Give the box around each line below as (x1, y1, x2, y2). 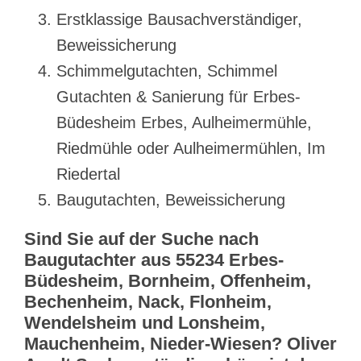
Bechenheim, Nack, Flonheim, (24, 291, 272, 312)
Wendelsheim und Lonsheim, (24, 312, 265, 333)
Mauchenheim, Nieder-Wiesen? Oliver (24, 333, 337, 354)
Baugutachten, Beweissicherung (56, 190, 285, 209)
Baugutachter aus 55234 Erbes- (24, 249, 284, 270)
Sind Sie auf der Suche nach (24, 228, 259, 249)
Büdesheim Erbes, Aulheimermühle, (56, 113, 312, 131)
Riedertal (56, 164, 120, 183)
